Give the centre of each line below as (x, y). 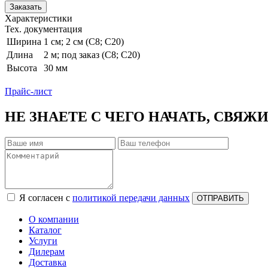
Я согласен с (46, 197)
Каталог (45, 230)
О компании (54, 219)
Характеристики (39, 18)
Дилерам (47, 251)
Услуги (43, 240)
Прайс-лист (28, 91)
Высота (22, 68)
